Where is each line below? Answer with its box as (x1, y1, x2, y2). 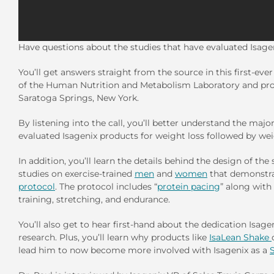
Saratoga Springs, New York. (18, 92, 139, 104)
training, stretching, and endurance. (18, 194, 170, 206)
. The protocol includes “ (55, 181, 157, 193)
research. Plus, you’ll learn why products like (18, 232, 209, 243)
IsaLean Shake (209, 232, 272, 243)
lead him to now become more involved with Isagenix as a (18, 245, 270, 256)
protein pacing (157, 181, 220, 193)
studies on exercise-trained (18, 168, 135, 180)
